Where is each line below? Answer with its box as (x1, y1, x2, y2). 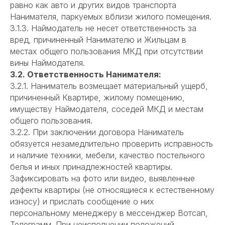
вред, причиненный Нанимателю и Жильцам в (10, 35, 186, 45)
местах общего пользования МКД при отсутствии (10, 46, 203, 57)
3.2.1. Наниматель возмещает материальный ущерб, (10, 81, 208, 91)
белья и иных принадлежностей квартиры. (10, 162, 172, 172)
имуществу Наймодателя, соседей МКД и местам (10, 104, 203, 115)
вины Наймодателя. (10, 58, 85, 68)
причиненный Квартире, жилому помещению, (10, 92, 185, 103)
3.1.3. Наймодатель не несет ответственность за (10, 23, 196, 34)
